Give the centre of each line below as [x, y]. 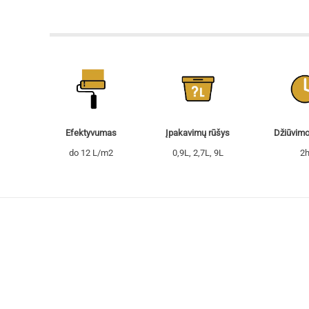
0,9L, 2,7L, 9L [198, 153]
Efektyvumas [91, 133]
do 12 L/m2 [91, 153]
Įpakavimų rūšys [198, 133]
